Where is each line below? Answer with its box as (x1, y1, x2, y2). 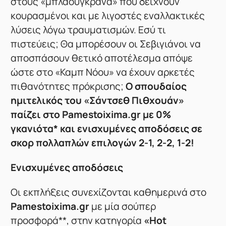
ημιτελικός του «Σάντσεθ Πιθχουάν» (11, 94, 185, 107)
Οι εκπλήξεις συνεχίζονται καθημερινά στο (11, 186, 207, 199)
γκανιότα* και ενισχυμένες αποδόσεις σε (11, 122, 203, 136)
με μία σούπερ (89, 200, 156, 213)
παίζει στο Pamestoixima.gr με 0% (11, 108, 172, 122)
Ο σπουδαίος (126, 80, 187, 93)
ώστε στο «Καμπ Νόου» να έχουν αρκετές (11, 66, 195, 79)
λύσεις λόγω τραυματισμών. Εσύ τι (11, 23, 166, 37)
